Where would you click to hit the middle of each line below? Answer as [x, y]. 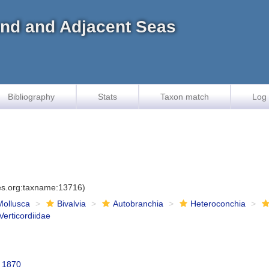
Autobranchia [138, 204]
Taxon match [185, 97]
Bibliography [31, 97]
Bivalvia [72, 204]
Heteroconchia [218, 204]
